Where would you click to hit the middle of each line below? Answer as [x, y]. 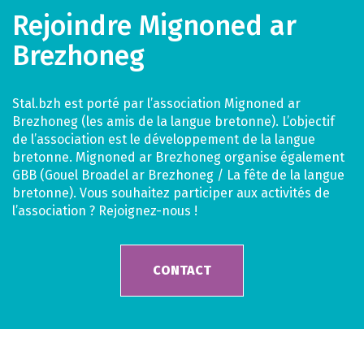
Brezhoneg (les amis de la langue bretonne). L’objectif [173, 121]
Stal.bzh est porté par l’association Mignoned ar [156, 103]
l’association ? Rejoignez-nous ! [105, 210]
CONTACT [182, 270]
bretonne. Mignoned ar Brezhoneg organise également [178, 157]
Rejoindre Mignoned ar [154, 25]
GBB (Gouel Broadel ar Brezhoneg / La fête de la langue [178, 175]
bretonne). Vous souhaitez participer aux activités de [171, 193]
